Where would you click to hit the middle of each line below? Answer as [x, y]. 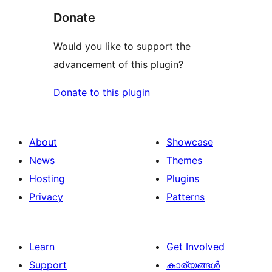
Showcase [190, 142]
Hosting [47, 178]
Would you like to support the [122, 46]
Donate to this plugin [102, 92]
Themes [184, 160]
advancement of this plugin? [118, 64]
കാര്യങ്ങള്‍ [193, 264]
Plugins [183, 178]
